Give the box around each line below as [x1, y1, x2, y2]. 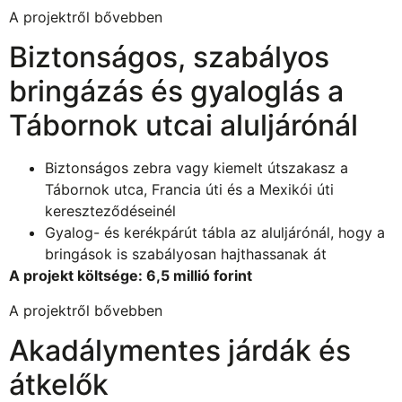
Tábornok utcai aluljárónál [9, 108, 358, 144]
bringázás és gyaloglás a [9, 74, 344, 109]
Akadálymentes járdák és [9, 333, 351, 369]
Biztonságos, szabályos [9, 39, 329, 75]
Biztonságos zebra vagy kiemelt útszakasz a [45, 159, 348, 178]
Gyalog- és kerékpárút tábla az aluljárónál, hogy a [45, 223, 385, 242]
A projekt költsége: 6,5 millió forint [9, 267, 252, 285]
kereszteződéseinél [45, 202, 176, 221]
